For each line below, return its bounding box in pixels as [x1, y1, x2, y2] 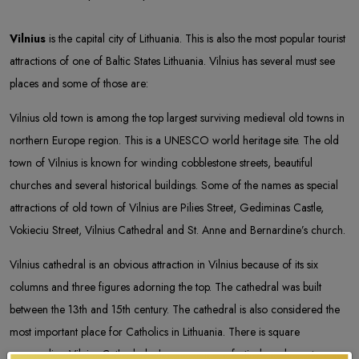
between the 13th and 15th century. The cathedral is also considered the [10, 301, 340, 318]
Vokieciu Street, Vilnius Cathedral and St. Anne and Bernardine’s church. [10, 222, 345, 239]
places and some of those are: [10, 75, 148, 92]
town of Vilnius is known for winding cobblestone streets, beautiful [10, 155, 313, 171]
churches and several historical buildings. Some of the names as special [10, 177, 338, 194]
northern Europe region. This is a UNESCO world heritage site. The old [10, 132, 339, 149]
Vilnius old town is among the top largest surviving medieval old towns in [10, 110, 345, 127]
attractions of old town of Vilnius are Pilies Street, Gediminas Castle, [10, 200, 324, 216]
